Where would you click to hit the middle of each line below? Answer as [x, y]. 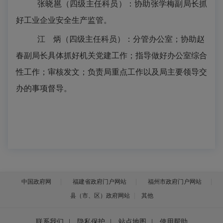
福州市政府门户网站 [175, 182]
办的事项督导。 [44, 88]
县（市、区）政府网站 [100, 196]
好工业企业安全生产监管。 [64, 20]
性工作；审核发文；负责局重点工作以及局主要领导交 [111, 72]
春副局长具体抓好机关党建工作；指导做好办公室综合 [111, 56]
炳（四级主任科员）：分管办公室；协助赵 [129, 39]
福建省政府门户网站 [100, 182]
